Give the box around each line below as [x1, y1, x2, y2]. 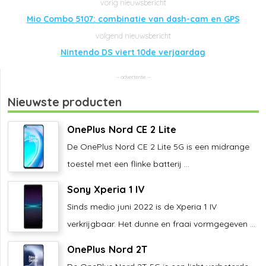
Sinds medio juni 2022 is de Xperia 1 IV [67, 201, 217, 212]
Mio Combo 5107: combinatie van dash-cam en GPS [26, 13, 240, 24]
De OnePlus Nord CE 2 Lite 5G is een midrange [67, 141, 249, 152]
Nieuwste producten [8, 94, 122, 109]
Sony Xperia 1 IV [67, 183, 144, 195]
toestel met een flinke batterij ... [67, 158, 189, 169]
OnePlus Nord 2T [67, 243, 147, 255]
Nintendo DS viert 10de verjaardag [61, 46, 205, 58]
